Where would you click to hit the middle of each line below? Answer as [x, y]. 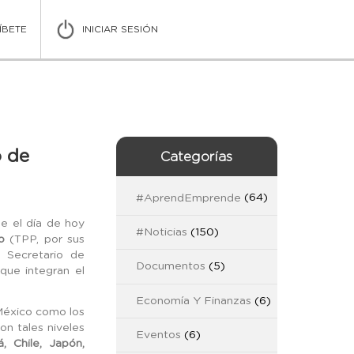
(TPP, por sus [45, 240]
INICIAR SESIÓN [120, 29]
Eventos [158, 335]
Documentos [170, 267]
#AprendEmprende [188, 198]
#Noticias [161, 233]
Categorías [197, 157]
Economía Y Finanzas [193, 301]
